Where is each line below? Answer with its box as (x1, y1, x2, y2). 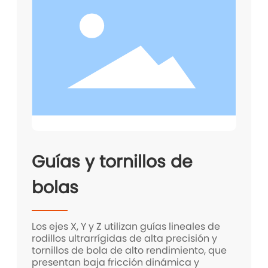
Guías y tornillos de (32, 150, 193, 174)
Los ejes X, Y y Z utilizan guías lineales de (32, 220, 221, 234)
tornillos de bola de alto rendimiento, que (32, 243, 227, 258)
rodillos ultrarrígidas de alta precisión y (32, 232, 218, 246)
